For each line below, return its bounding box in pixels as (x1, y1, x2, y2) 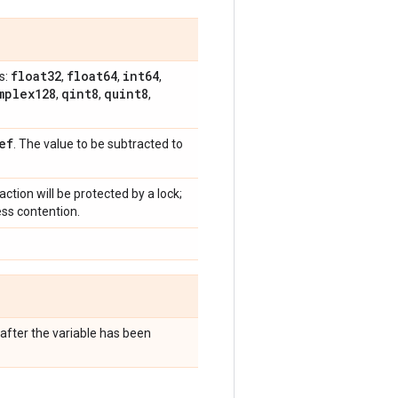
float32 (11, 68, 61, 84)
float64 (67, 68, 117, 84)
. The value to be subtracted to (13, 137, 183, 151)
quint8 (104, 85, 148, 102)
